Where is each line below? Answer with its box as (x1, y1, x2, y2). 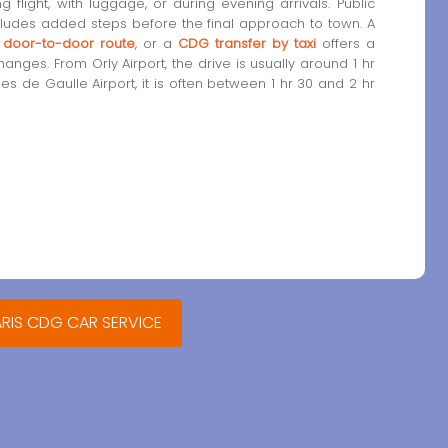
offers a (315, 33, 375, 53)
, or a (134, 33, 178, 53)
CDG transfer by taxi (177, 33, 316, 53)
